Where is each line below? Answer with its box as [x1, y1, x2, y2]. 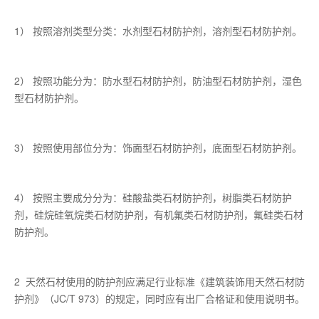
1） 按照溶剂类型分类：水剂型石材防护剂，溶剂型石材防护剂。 [14, 23, 302, 38]
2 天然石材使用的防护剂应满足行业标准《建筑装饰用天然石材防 [14, 274, 305, 289]
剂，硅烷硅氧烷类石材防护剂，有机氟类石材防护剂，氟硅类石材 [14, 207, 303, 222]
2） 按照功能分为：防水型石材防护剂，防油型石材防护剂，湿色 [14, 73, 302, 88]
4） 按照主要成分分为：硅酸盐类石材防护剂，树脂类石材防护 [14, 190, 292, 205]
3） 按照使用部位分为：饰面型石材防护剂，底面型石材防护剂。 [14, 140, 302, 155]
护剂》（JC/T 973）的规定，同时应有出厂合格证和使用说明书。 [14, 291, 305, 306]
